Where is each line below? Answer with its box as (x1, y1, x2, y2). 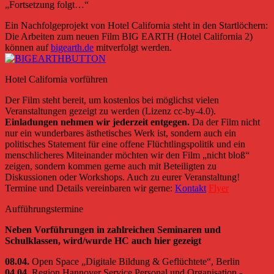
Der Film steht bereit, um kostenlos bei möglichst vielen (5, 94, 219, 105)
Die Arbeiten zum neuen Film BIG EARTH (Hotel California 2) (5, 31, 253, 42)
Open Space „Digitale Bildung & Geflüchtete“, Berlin (32, 256, 240, 267)
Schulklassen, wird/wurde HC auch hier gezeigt (5, 235, 201, 246)
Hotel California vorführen (5, 73, 108, 84)
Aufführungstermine (5, 203, 83, 214)
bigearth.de (51, 42, 94, 53)
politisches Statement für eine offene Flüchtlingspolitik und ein (5, 138, 245, 149)
